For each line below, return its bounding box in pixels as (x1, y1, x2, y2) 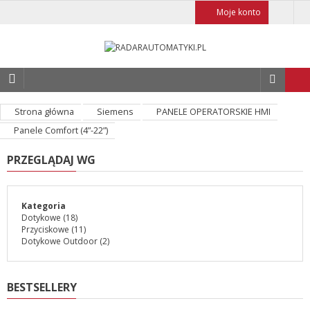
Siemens (97, 106, 134, 118)
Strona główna (15, 106, 74, 118)
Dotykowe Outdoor (21, 235, 98, 248)
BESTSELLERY (7, 280, 77, 295)
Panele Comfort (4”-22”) (14, 125, 108, 137)
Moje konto (217, 6, 261, 18)
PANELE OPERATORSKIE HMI (156, 106, 271, 118)
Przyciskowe (21, 224, 69, 236)
